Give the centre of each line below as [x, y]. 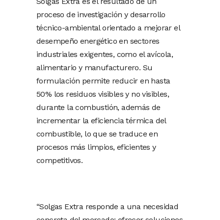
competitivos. [60, 161]
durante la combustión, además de [98, 108]
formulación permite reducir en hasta [103, 81]
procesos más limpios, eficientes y [96, 147]
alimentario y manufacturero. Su [95, 68]
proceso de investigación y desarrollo [101, 15]
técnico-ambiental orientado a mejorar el [108, 28]
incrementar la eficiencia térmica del [101, 121]
